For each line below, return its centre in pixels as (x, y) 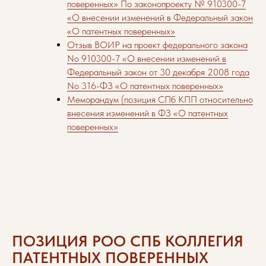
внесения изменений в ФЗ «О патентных (148, 113)
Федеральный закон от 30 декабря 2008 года (158, 72)
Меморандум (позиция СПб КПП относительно (160, 99)
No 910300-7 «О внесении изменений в (147, 58)
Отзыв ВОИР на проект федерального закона (157, 45)
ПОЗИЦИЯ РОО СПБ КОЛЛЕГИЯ (128, 241)
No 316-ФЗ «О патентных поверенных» (145, 86)
